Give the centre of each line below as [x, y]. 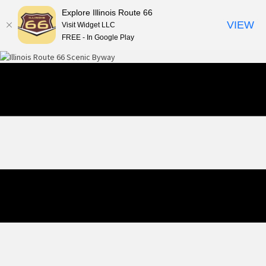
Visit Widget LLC [88, 25]
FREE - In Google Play [98, 37]
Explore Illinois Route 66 [107, 12]
